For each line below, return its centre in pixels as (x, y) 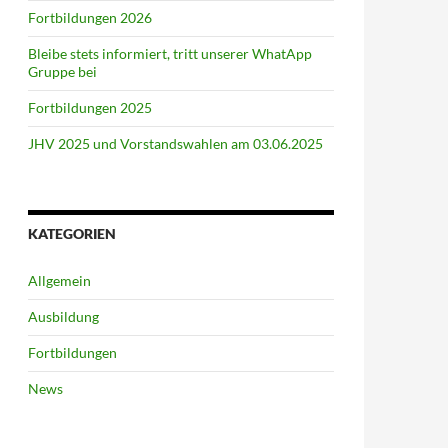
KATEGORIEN (72, 233)
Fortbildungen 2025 (90, 107)
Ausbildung (63, 316)
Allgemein (59, 280)
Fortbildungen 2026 (90, 17)
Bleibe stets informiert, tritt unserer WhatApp (170, 53)
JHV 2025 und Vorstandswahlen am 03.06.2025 (175, 143)
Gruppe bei (62, 71)
